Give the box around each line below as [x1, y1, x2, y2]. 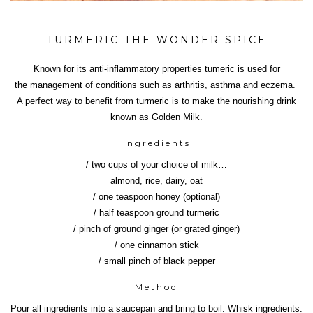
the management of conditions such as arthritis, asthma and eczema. [15, 80, 298, 91]
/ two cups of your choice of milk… [86, 159, 227, 170]
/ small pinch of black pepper [98, 256, 215, 267]
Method [135, 282, 178, 293]
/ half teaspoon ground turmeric [94, 208, 219, 219]
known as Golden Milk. [110, 112, 203, 123]
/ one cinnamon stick [114, 240, 199, 251]
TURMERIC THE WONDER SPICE [46, 34, 267, 47]
